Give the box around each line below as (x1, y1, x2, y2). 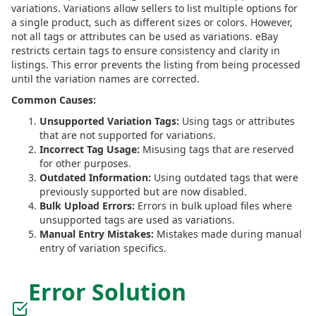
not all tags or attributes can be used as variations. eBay (11, 30, 278, 43)
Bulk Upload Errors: (39, 199, 135, 212)
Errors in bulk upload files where (135, 199, 292, 212)
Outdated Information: (39, 171, 151, 184)
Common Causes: (11, 93, 96, 107)
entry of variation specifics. (39, 241, 166, 255)
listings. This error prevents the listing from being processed (11, 58, 300, 71)
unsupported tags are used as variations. (39, 213, 235, 226)
